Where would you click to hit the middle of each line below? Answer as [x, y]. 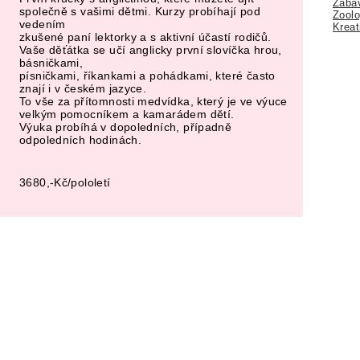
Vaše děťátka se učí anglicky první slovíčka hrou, [151, 49]
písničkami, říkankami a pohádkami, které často [147, 75]
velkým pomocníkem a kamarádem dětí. [127, 114]
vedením [43, 24]
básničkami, [51, 62]
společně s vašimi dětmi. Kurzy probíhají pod [140, 11]
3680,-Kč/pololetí [65, 182]
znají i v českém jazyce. [83, 88]
